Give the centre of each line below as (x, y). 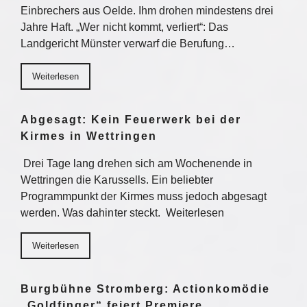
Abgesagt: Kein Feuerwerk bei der (131, 120)
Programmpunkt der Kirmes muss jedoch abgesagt (144, 196)
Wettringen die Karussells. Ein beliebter (117, 180)
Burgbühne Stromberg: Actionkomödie (145, 289)
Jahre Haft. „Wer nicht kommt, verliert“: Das (125, 27)
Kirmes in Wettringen (89, 136)
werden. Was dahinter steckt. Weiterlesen (123, 213)
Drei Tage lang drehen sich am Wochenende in (137, 163)
